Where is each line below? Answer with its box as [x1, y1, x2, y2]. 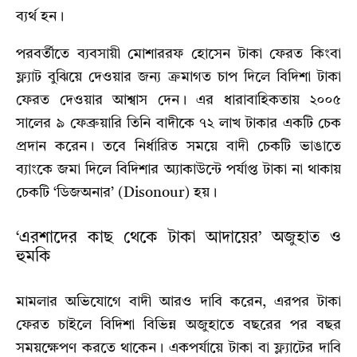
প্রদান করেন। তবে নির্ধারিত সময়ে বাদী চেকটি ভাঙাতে [16, 139, 341, 154]
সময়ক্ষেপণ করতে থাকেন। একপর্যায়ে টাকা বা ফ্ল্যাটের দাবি [16, 340, 341, 355]
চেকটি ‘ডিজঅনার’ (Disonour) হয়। [16, 185, 217, 200]
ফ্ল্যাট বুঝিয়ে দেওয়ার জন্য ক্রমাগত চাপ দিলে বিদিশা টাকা [16, 69, 341, 84]
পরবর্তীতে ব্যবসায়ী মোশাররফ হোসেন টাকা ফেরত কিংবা [16, 46, 341, 61]
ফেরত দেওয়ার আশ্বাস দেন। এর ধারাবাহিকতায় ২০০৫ [16, 92, 341, 108]
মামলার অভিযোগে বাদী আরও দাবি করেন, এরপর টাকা [16, 294, 341, 309]
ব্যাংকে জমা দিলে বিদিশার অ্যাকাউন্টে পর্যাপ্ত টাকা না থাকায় [16, 162, 341, 177]
